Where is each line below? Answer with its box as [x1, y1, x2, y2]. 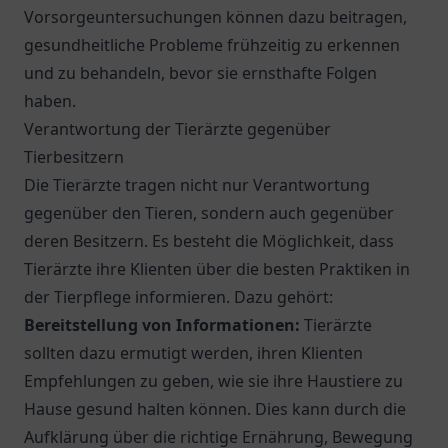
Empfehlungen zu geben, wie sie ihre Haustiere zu [24, 370, 403, 392]
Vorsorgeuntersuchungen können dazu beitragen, [24, 6, 407, 28]
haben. [24, 90, 76, 112]
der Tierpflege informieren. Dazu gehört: [24, 286, 333, 308]
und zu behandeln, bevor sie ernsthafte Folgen [24, 62, 377, 84]
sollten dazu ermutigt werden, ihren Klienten [24, 342, 363, 364]
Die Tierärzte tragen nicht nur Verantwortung [24, 174, 370, 196]
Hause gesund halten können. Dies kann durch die [24, 398, 406, 420]
